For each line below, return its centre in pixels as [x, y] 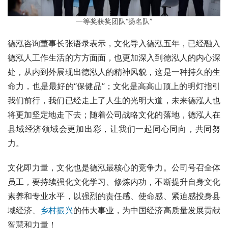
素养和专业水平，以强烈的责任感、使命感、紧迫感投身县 [114, 196]
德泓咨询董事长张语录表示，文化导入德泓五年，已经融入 [114, 43]
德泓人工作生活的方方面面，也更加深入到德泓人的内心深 [114, 57]
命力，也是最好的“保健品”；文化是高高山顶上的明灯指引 [114, 86]
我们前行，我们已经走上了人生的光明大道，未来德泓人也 [114, 100]
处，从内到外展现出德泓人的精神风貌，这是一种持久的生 [114, 72]
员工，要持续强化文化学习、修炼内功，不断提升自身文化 [114, 181]
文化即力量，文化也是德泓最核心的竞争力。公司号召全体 [114, 167]
